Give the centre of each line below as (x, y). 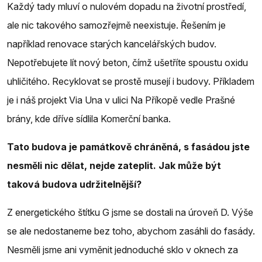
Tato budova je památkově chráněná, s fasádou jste (128, 146)
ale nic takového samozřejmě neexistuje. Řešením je (116, 25)
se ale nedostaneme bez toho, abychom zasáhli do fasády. (131, 231)
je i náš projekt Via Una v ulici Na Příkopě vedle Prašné (121, 100)
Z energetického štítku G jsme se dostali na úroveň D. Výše (130, 212)
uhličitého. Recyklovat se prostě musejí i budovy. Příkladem (131, 81)
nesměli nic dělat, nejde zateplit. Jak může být (114, 165)
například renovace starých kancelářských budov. (112, 44)
